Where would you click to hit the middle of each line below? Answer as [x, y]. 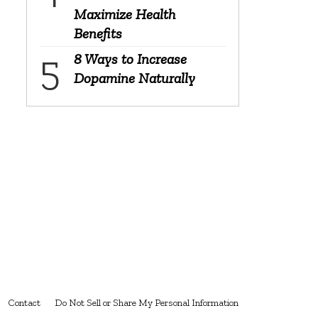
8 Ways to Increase [130, 59]
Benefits [98, 33]
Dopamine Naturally [134, 78]
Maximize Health [124, 14]
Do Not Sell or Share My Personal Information [147, 303]
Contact [24, 303]
